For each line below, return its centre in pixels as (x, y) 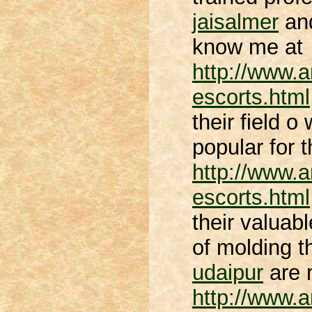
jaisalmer (235, 22)
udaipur (228, 273)
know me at (248, 47)
